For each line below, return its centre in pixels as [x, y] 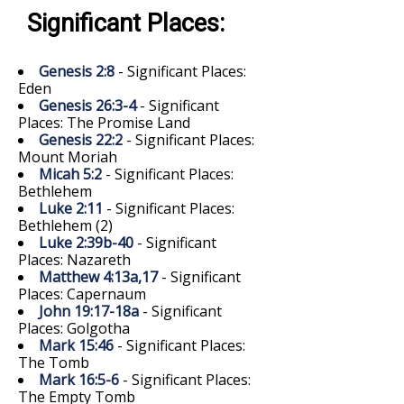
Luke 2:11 [71, 208]
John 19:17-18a [89, 311]
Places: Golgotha [74, 328]
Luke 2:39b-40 [86, 242]
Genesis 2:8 [77, 71]
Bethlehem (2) [65, 225]
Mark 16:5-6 [79, 379]
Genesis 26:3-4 [87, 105]
